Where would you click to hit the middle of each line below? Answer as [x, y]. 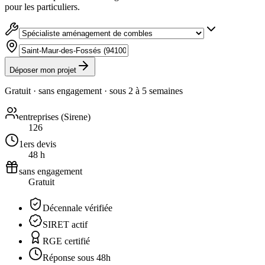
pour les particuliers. [42, 7]
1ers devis [38, 144]
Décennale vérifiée [77, 208]
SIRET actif [65, 224]
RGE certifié [66, 241]
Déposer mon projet [43, 70]
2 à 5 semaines [156, 91]
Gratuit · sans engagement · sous [67, 91]
